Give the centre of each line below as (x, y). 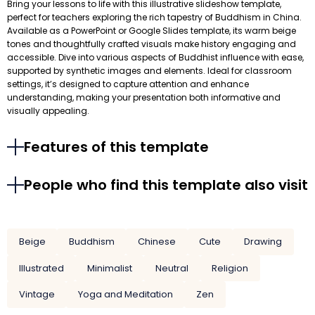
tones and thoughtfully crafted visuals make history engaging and (152, 44)
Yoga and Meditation (125, 295)
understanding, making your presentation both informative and (144, 98)
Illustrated (41, 268)
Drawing (263, 241)
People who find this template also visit (166, 185)
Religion (230, 268)
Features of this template (116, 147)
